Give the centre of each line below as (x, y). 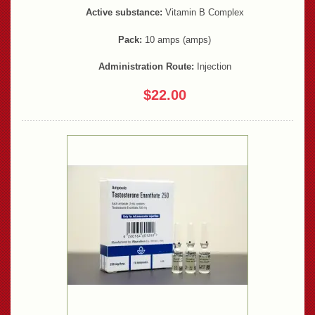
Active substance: (124, 12)
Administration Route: (146, 67)
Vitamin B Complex (203, 12)
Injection (212, 67)
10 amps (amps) (176, 39)
